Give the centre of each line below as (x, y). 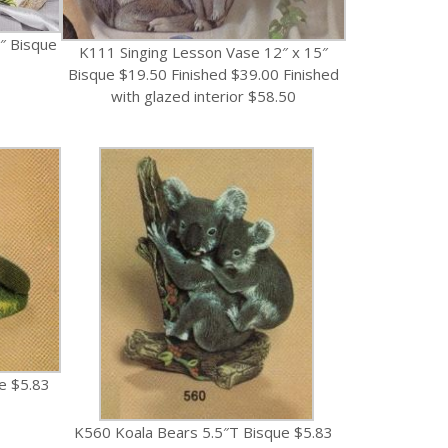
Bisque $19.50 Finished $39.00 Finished (203, 74)
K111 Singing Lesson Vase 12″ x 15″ (203, 52)
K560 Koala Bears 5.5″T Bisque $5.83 (203, 432)
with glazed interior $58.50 (203, 96)
